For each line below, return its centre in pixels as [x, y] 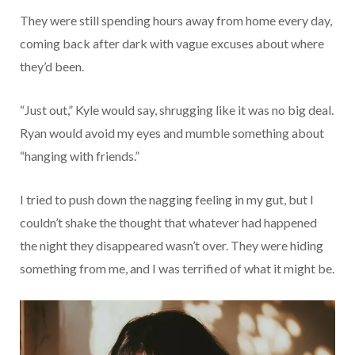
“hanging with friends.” [80, 155]
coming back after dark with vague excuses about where [172, 43]
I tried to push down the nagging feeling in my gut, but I [167, 199]
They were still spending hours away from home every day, [176, 20]
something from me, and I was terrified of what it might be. [177, 268]
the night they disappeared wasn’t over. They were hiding [172, 245]
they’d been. [52, 66]
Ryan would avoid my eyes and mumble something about [172, 132]
